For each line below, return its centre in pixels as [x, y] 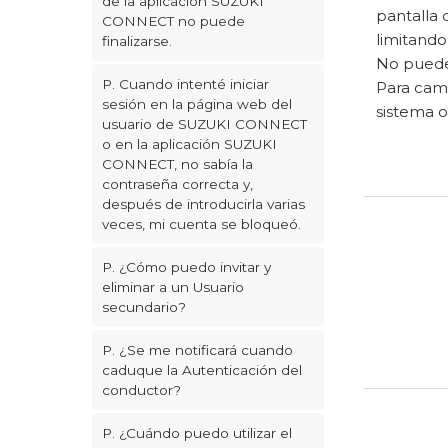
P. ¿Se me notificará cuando [197, 350]
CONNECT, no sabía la [177, 164]
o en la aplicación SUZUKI [189, 144]
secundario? [144, 307]
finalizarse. [137, 41]
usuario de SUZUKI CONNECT [204, 124]
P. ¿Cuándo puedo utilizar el [197, 433]
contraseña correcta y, [177, 184]
